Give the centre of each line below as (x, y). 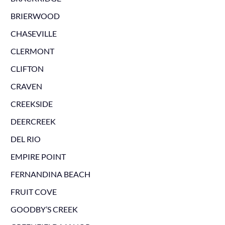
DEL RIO (25, 139)
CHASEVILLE (33, 33)
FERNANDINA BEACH (50, 174)
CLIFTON (27, 69)
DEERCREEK (33, 121)
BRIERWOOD (35, 16)
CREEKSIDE (31, 104)
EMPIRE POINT (38, 156)
